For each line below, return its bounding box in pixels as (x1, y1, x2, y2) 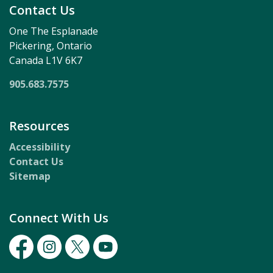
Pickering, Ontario (9, 39, 92, 52)
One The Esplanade (9, 24, 98, 38)
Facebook (9, 252, 55, 265)
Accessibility (9, 140, 70, 154)
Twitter (65, 252, 103, 265)
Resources (9, 118, 69, 134)
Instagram (37, 252, 88, 265)
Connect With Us (9, 210, 108, 226)
